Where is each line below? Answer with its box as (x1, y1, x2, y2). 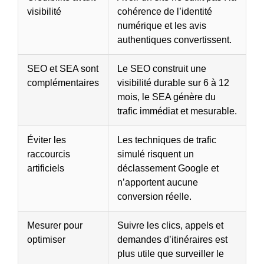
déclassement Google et (117, 163, 219, 173)
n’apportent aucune (117, 177, 198, 187)
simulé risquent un (117, 148, 194, 159)
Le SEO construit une (117, 63, 206, 74)
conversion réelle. (117, 191, 192, 202)
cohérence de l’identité (117, 6, 212, 16)
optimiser (27, 234, 65, 245)
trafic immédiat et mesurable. (117, 105, 237, 116)
